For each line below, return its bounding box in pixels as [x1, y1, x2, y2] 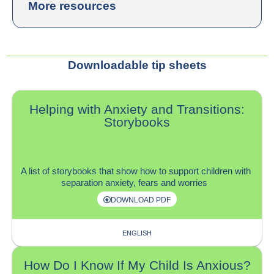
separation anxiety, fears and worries [61, 177, 207, 188]
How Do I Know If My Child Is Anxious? [23, 258, 251, 273]
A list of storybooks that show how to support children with [20, 166, 251, 177]
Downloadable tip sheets [67, 59, 207, 72]
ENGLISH [122, 229, 152, 237]
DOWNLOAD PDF [111, 195, 171, 204]
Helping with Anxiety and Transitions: [29, 102, 245, 117]
